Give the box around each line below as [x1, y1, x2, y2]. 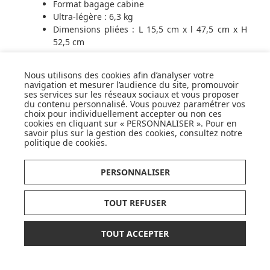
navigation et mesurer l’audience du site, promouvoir [24, 79, 239, 90]
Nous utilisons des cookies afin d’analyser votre [24, 69, 214, 81]
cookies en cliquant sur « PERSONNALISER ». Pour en [24, 118, 237, 129]
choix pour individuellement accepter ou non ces [24, 108, 222, 119]
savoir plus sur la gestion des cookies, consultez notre [24, 127, 242, 139]
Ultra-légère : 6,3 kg [53, 11, 133, 23]
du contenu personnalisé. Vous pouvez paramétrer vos [24, 98, 245, 110]
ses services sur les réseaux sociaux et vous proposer [24, 89, 239, 100]
